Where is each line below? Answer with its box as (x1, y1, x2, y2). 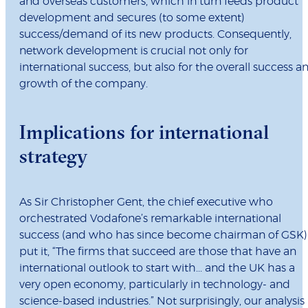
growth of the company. (19, 78, 148, 90)
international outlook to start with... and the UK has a (19, 263, 295, 274)
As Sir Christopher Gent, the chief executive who (19, 197, 273, 208)
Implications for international (19, 120, 269, 144)
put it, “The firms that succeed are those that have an (19, 246, 296, 258)
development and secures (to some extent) (19, 12, 245, 24)
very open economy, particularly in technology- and (19, 279, 290, 291)
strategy (19, 144, 87, 168)
